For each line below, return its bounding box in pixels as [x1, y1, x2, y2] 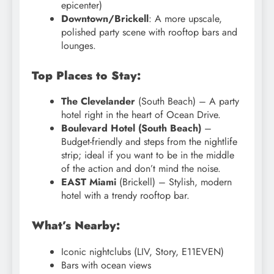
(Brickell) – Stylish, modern [116, 175, 232, 190]
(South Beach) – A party [135, 94, 239, 109]
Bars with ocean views [61, 257, 151, 272]
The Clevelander [61, 94, 135, 109]
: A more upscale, [149, 11, 222, 26]
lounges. [61, 38, 96, 53]
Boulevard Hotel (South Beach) [61, 121, 201, 136]
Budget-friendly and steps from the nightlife [61, 135, 237, 149]
